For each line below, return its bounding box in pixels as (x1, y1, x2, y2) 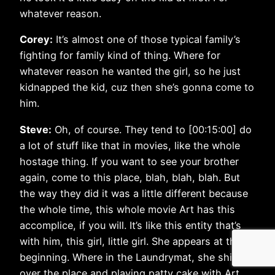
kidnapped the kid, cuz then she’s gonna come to (20, 81, 254, 94)
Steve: (20, 123, 52, 136)
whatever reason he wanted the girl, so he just (20, 65, 241, 78)
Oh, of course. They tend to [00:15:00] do (52, 123, 252, 136)
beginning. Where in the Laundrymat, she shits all (20, 250, 255, 263)
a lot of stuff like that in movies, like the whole (20, 139, 240, 152)
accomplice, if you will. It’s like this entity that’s (20, 219, 241, 231)
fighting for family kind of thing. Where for (20, 49, 220, 62)
